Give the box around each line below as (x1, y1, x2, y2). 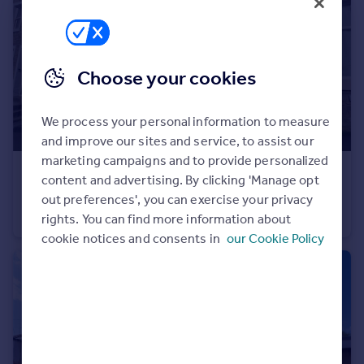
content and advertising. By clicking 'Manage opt (41, 172, 319, 188)
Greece (19, 50, 63, 66)
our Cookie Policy (226, 231, 324, 246)
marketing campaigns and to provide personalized (41, 153, 329, 168)
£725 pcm (23, 165, 93, 185)
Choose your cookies (76, 67, 256, 89)
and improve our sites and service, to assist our (41, 133, 314, 149)
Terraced (23, 209, 74, 225)
